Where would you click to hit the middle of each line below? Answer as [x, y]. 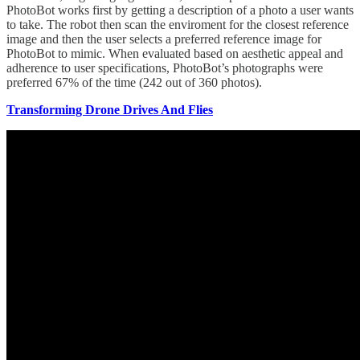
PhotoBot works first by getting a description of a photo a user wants [180, 10]
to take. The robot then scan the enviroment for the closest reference [178, 24]
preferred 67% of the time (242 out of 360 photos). [134, 82]
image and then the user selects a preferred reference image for [164, 39]
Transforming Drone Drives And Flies [110, 109]
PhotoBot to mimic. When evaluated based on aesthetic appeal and [175, 53]
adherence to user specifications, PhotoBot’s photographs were [165, 67]
